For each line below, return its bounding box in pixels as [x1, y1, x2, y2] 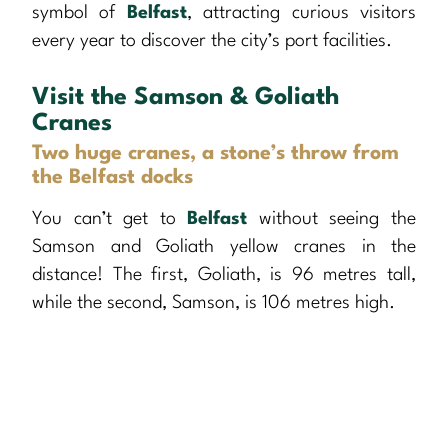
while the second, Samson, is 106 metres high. [32, 294, 395, 313]
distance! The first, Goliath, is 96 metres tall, [32, 266, 416, 285]
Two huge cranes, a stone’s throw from [32, 144, 399, 165]
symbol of [32, 4, 127, 23]
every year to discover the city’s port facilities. [32, 32, 392, 51]
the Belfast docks [32, 168, 193, 189]
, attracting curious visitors [186, 4, 417, 23]
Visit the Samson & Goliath [32, 86, 339, 111]
